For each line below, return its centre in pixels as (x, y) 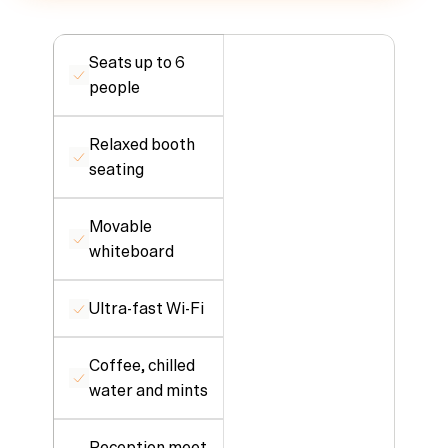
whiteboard (131, 251)
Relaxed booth (142, 144)
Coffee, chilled (142, 365)
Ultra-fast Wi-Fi (146, 308)
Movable (120, 226)
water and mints (148, 390)
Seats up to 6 (137, 62)
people (114, 87)
